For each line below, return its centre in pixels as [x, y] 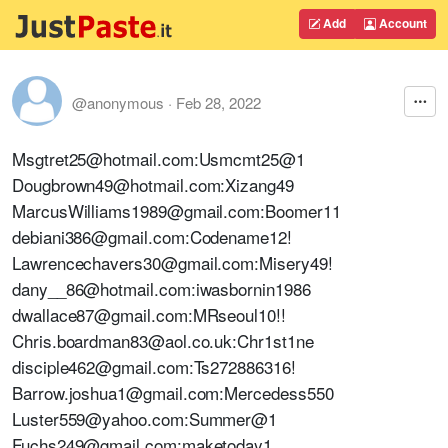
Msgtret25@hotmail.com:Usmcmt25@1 [158, 158]
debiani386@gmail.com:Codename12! [152, 236]
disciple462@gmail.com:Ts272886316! [154, 366]
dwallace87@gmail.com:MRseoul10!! [149, 314]
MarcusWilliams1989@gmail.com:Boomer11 [176, 210]
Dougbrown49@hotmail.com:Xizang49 [153, 184]
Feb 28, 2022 [218, 102]
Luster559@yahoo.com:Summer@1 [145, 418]
